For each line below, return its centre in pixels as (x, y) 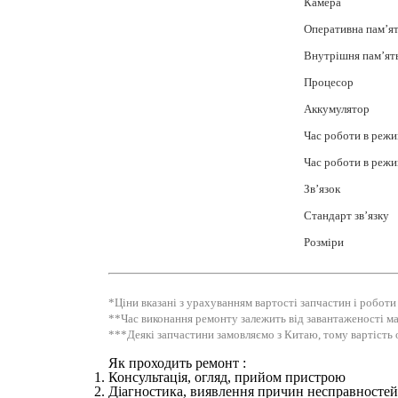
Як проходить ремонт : (177, 363)
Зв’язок (322, 189)
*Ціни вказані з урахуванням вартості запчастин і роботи (252, 303)
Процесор (328, 83)
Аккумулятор (336, 109)
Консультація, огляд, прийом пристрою (227, 378)
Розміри (323, 243)
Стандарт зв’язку (346, 216)
